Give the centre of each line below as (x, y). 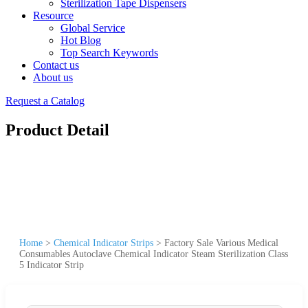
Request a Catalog (45, 101)
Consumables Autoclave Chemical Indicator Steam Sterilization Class (154, 254)
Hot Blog (81, 40)
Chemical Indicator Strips (103, 243)
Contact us (56, 65)
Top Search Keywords (109, 53)
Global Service (93, 28)
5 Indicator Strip (52, 265)
